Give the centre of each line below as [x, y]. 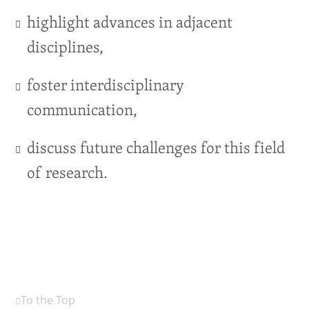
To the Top [48, 300]
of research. [67, 172]
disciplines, [65, 47]
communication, [82, 109]
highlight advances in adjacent [129, 22]
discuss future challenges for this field [156, 147]
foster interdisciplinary [105, 84]
